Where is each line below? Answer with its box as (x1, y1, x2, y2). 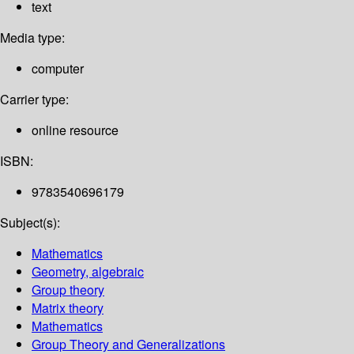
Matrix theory (32, 299, 104, 318)
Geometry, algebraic (32, 262, 144, 281)
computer (32, 59, 84, 78)
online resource (32, 121, 119, 140)
